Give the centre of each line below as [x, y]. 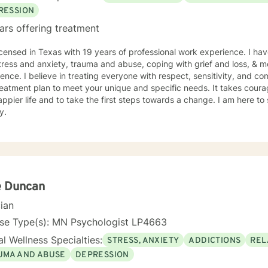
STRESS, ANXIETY [143, 240]
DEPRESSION [102, 255]
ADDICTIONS [215, 240]
